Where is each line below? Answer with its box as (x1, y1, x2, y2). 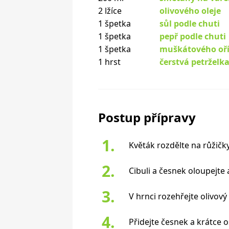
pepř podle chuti (159, 30, 226, 42)
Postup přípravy (98, 108, 196, 126)
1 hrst (98, 56, 121, 67)
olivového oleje (159, 5, 221, 16)
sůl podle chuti (159, 17, 220, 29)
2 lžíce (98, 5, 122, 16)
